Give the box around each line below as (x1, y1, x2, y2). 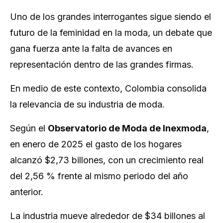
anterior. (10, 187, 43, 197)
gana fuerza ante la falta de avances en (10, 43, 172, 54)
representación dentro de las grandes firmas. (10, 59, 194, 70)
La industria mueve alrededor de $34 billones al (10, 211, 205, 221)
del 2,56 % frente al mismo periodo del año (10, 171, 188, 181)
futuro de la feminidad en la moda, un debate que (10, 27, 212, 38)
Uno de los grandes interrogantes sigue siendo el (10, 11, 211, 22)
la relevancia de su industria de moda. (10, 99, 165, 110)
